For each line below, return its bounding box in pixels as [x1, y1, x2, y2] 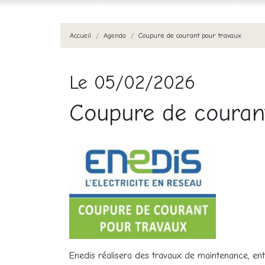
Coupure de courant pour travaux [138, 31, 241, 40]
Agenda [104, 31, 126, 40]
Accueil [70, 31, 91, 40]
